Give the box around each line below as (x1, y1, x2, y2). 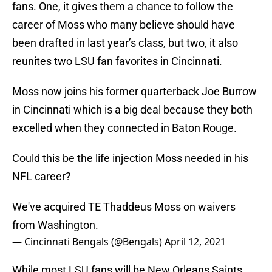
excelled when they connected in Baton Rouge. (12, 121, 237, 135)
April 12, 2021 (165, 235, 226, 249)
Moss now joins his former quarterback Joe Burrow (12, 85, 257, 98)
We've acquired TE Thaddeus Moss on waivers (12, 200, 236, 214)
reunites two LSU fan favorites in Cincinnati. (12, 55, 222, 68)
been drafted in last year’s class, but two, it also (12, 36, 238, 50)
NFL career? (12, 170, 71, 183)
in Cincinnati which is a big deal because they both (12, 103, 253, 117)
